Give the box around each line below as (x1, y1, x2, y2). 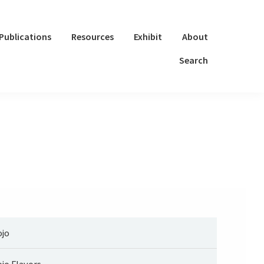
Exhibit (134, 31, 162, 42)
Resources (71, 31, 114, 42)
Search (179, 54, 208, 66)
